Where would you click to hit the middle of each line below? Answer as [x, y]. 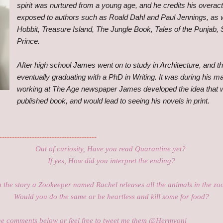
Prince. [28, 41]
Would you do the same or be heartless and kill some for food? [111, 197]
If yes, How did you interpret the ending [110, 161]
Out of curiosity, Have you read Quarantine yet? [111, 149]
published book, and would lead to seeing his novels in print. [113, 101]
